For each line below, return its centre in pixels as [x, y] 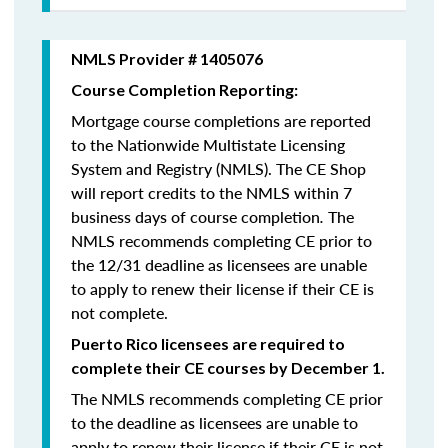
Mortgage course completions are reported [221, 120]
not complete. [119, 312]
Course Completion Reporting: [184, 89]
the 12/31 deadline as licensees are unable [219, 264]
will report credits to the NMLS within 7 [211, 192]
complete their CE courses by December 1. [228, 367]
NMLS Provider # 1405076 [167, 58]
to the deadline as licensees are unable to [214, 422]
